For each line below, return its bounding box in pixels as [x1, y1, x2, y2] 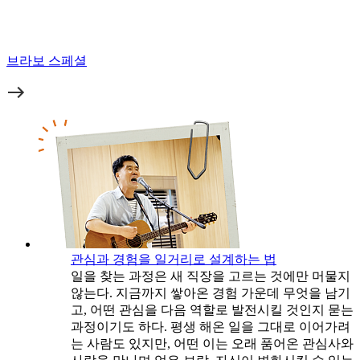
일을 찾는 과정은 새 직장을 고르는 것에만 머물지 [71, 269, 350, 284]
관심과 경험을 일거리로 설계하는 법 [71, 252, 276, 267]
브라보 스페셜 [6, 54, 87, 68]
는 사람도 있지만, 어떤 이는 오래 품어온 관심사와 [71, 337, 354, 351]
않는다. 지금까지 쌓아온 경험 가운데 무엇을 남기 [71, 286, 350, 301]
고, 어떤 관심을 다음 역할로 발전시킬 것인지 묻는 [71, 303, 354, 317]
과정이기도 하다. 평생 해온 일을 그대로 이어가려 [71, 320, 350, 334]
